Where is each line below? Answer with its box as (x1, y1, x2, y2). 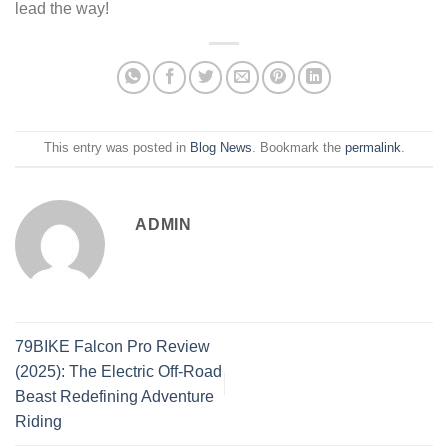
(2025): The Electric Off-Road (15, 363, 222, 381)
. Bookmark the (251, 140, 345, 156)
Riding (15, 413, 62, 431)
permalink (344, 140, 401, 156)
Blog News (189, 140, 252, 156)
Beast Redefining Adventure (15, 388, 214, 406)
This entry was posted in (43, 140, 190, 156)
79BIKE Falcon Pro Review (15, 338, 210, 356)
